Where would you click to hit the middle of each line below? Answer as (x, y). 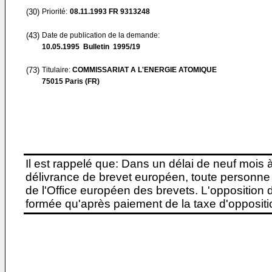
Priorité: (55, 12)
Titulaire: (57, 70)
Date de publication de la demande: (101, 35)
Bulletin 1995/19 (110, 47)
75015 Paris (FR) (71, 81)
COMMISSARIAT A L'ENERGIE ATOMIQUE (144, 70)
